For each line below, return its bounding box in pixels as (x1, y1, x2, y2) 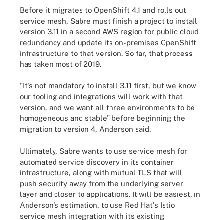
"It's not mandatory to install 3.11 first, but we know (20, 82, 196, 90)
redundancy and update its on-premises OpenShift (20, 38, 196, 47)
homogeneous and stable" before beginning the (20, 114, 185, 122)
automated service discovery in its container (20, 157, 174, 166)
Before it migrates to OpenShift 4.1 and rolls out (20, 5, 186, 14)
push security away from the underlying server (20, 179, 183, 188)
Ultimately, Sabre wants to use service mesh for (20, 146, 187, 155)
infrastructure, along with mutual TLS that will (20, 168, 182, 177)
